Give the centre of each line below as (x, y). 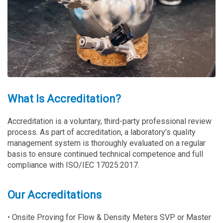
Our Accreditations (55, 195)
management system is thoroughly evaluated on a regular (107, 143)
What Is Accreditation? (64, 99)
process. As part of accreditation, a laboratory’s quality (102, 132)
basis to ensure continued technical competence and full (105, 154)
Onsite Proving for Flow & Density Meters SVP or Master (111, 217)
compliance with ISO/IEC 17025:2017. (73, 165)
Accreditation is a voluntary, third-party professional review (110, 121)
